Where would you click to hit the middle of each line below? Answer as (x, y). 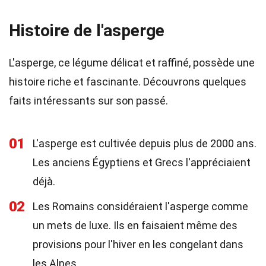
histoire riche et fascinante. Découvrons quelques (128, 82)
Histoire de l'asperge (87, 31)
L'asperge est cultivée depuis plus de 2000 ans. (145, 143)
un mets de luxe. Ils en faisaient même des (135, 225)
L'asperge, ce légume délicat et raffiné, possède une (132, 63)
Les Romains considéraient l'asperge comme (140, 206)
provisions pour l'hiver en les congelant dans (138, 244)
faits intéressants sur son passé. (88, 101)
